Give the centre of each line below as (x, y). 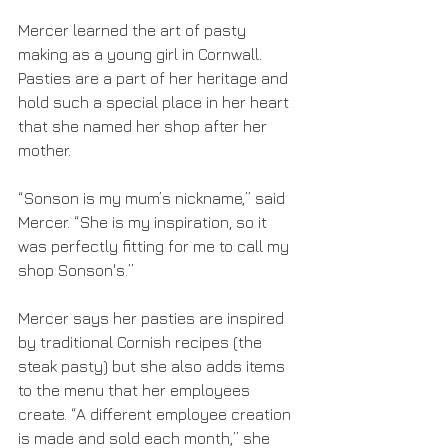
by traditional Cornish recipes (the (142, 342)
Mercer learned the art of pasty (134, 30)
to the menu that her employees (136, 390)
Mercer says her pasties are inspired (153, 318)
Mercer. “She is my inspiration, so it (144, 222)
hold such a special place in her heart (155, 102)
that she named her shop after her (144, 126)
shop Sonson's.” (76, 270)
